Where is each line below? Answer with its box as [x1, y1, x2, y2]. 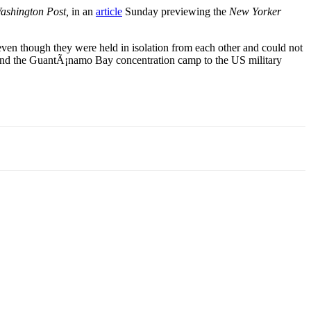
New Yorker [229, 5, 281, 17]
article [96, 5, 122, 17]
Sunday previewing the [122, 5, 229, 17]
